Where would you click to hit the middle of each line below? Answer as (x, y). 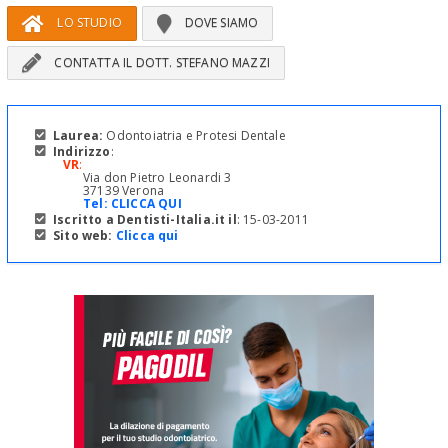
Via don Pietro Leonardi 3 (157, 178)
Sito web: (83, 236)
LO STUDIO (88, 22)
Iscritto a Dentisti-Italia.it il (145, 220)
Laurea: (78, 136)
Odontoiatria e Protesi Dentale (194, 136)
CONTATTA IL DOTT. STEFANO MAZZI (160, 62)
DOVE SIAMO (220, 22)
